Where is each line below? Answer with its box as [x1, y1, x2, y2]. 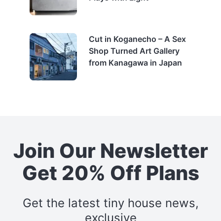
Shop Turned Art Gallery [89, 45, 180, 56]
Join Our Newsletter [13, 138, 208, 163]
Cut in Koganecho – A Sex [89, 34, 186, 44]
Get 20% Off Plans [22, 160, 199, 185]
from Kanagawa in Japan [89, 57, 182, 68]
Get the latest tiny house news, [22, 195, 199, 210]
